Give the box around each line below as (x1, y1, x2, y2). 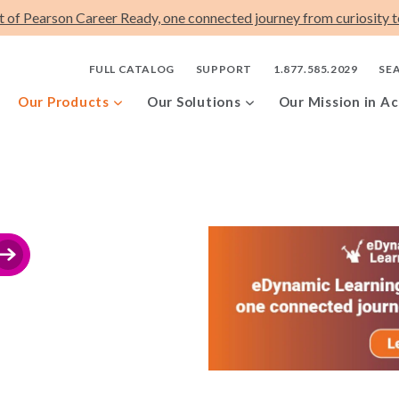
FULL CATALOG (88, 62, 175, 76)
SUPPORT (195, 62, 252, 76)
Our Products (17, 94, 110, 110)
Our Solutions (146, 94, 241, 110)
